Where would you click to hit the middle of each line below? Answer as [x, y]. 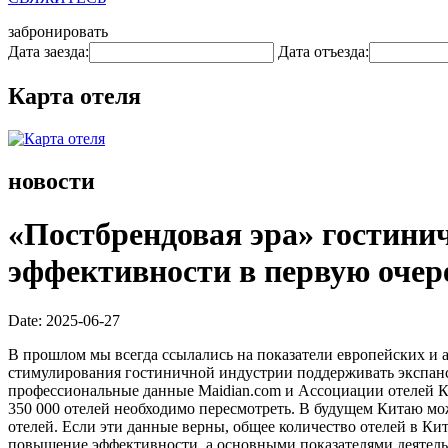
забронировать [58, 31]
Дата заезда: [48, 51]
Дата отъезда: [323, 51]
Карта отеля [74, 95]
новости [51, 180]
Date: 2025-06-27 [64, 320]
